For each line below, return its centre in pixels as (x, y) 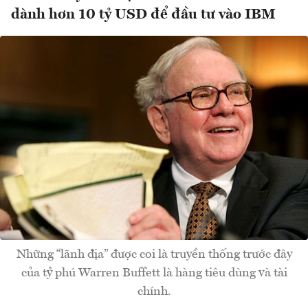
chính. (154, 291)
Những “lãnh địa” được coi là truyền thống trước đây (154, 254)
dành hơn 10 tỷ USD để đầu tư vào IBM (143, 15)
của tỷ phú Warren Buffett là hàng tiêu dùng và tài (154, 273)
